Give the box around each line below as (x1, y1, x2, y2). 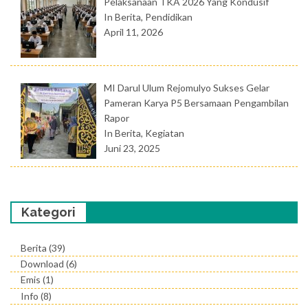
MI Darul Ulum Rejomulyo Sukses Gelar (103, 81, 269, 93)
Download (21, 258, 64, 270)
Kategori (21, 204, 76, 219)
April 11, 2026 (103, 25, 163, 38)
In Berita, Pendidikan (103, 10, 192, 23)
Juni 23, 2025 (103, 142, 160, 154)
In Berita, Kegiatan (103, 126, 184, 139)
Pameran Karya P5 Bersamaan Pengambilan (103, 96, 289, 109)
